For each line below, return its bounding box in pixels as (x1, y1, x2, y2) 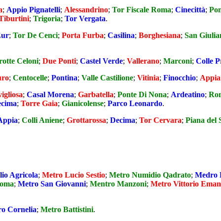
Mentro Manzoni (90, 180, 147, 188)
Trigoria (33, 14, 61, 23)
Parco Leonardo (108, 99, 162, 108)
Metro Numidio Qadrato (109, 171, 191, 179)
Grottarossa (67, 115, 106, 124)
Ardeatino (171, 90, 205, 99)
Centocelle (13, 73, 47, 82)
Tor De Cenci (13, 31, 58, 39)
